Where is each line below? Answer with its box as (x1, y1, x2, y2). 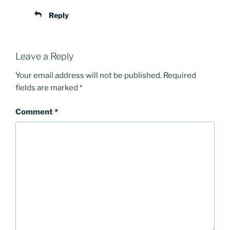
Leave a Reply (15, 50, 73, 62)
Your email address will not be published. (15, 71, 162, 81)
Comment (15, 107, 54, 117)
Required (163, 71, 196, 81)
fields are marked (15, 83, 80, 93)
